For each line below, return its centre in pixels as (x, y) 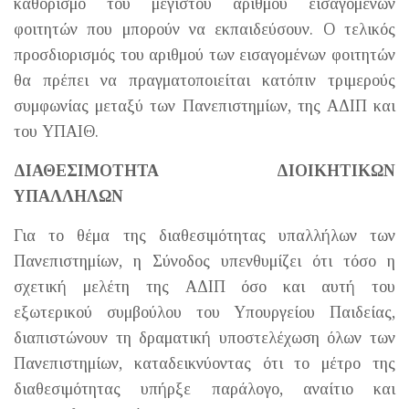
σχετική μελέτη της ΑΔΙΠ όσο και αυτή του (204, 286)
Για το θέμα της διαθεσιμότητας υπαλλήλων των (204, 235)
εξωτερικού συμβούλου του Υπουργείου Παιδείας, (204, 312)
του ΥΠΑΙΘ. (56, 131)
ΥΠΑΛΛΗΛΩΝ (68, 196)
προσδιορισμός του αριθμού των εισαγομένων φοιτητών (204, 54)
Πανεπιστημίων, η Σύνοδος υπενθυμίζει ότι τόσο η (204, 261)
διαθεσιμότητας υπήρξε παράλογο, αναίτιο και (204, 388)
